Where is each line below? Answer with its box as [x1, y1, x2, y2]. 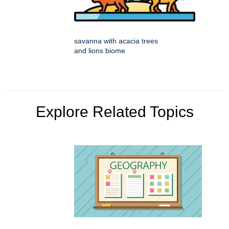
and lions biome [74, 46, 125, 55]
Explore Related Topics [35, 103, 194, 120]
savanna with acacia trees [74, 36, 158, 45]
